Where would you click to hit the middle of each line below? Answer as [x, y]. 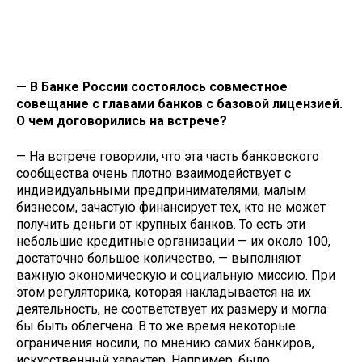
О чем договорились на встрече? [122, 120]
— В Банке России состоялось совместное [152, 86]
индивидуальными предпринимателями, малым [161, 191]
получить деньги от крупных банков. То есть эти [161, 225]
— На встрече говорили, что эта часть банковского [168, 157]
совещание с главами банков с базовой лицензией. [179, 103]
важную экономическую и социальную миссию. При [176, 276]
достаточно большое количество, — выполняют [159, 259]
